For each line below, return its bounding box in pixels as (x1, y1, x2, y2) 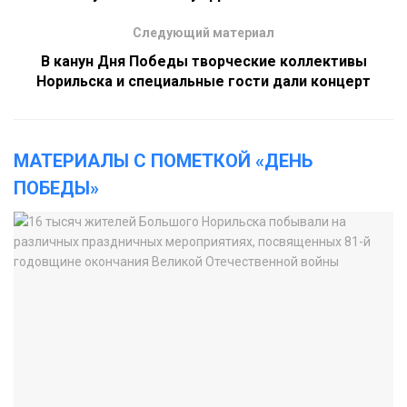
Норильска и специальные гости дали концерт (36, 73, 371, 91)
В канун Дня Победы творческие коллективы (40, 53, 367, 71)
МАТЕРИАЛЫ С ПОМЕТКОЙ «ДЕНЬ (14, 150, 313, 173)
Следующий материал (133, 25, 274, 41)
